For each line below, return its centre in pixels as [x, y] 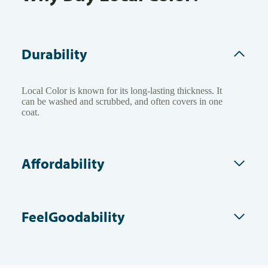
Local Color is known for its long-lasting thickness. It [122, 90]
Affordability [63, 163]
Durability [54, 54]
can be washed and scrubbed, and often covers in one [122, 101]
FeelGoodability [73, 216]
